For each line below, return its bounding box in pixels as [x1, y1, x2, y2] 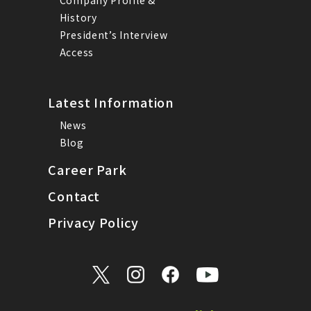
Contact [48, 186, 101, 205]
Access [59, 44, 94, 59]
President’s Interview [59, 27, 168, 42]
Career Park [48, 160, 127, 178]
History [59, 10, 97, 24]
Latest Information [48, 92, 175, 111]
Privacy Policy [48, 212, 139, 231]
